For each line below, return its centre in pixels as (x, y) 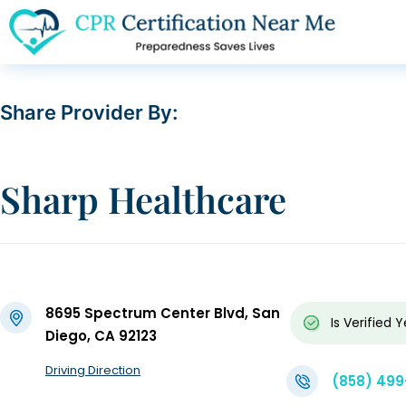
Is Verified (362, 323)
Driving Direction (93, 371)
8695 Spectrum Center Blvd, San (163, 314)
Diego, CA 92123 (101, 336)
